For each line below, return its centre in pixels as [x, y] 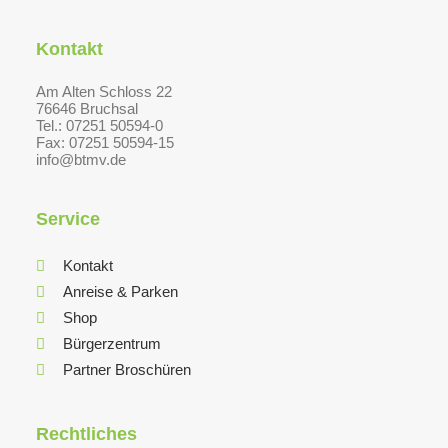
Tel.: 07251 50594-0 [99, 125]
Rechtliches [86, 434]
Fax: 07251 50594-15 [105, 142]
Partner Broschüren [127, 369]
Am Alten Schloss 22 [104, 91]
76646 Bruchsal [87, 108]
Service [68, 219]
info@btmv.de [81, 159]
